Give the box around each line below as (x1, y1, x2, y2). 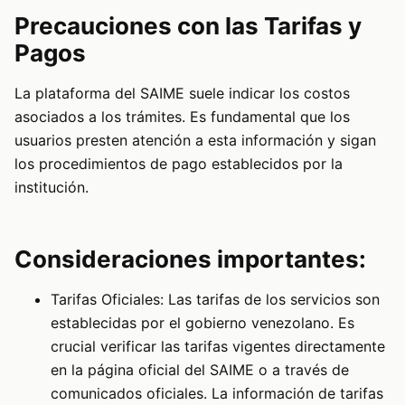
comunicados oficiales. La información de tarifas (51, 383, 383, 402)
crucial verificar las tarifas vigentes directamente (51, 336, 385, 355)
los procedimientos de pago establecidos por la (14, 154, 343, 173)
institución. (14, 177, 89, 196)
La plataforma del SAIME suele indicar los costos (14, 83, 350, 102)
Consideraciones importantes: (14, 244, 366, 273)
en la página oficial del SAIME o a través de (51, 360, 349, 379)
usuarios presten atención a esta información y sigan (14, 130, 376, 149)
